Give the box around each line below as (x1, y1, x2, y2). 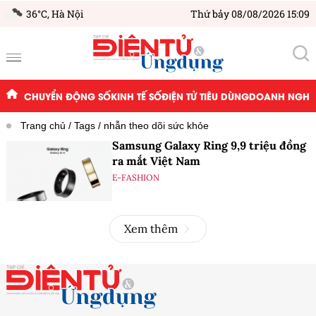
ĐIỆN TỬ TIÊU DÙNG (161, 89, 249, 103)
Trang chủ (20, 120, 66, 132)
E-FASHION (112, 172, 159, 183)
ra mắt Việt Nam (112, 154, 200, 169)
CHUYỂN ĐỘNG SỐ (23, 89, 111, 103)
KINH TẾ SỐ (110, 89, 162, 103)
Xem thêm (124, 221, 178, 236)
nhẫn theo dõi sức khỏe (104, 120, 209, 132)
